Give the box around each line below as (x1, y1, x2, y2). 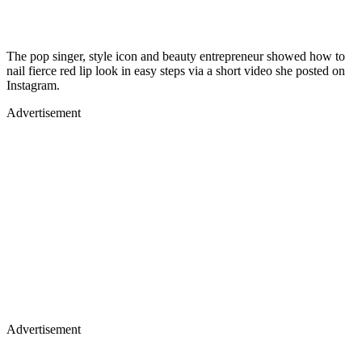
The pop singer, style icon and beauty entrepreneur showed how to (6, 48, 345, 63)
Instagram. (6, 78, 60, 92)
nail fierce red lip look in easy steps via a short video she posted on (6, 63, 345, 78)
